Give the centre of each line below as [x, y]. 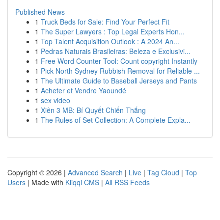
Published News [40, 12]
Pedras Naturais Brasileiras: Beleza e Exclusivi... [116, 51]
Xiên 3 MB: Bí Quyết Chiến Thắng [93, 110]
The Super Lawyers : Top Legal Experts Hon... [113, 31]
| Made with [45, 182]
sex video [55, 100]
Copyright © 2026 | [38, 172]
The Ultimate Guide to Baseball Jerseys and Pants [119, 81]
